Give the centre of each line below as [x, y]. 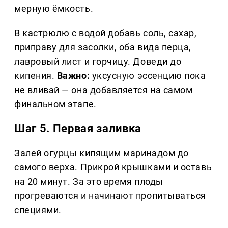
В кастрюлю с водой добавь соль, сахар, [106, 33]
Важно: [73, 75]
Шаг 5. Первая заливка [78, 128]
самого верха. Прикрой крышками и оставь [113, 167]
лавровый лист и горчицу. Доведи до [98, 61]
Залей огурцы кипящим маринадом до [102, 153]
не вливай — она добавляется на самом [104, 90]
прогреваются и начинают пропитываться [110, 195]
